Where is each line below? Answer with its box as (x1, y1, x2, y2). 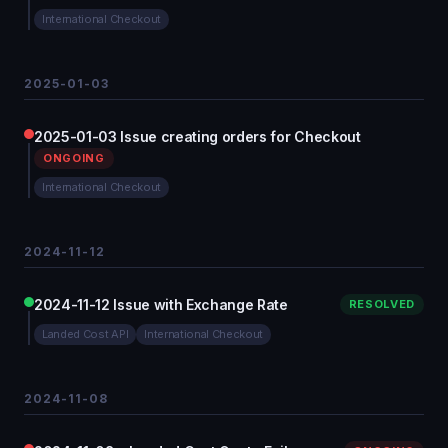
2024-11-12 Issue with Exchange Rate (34, 296, 288, 313)
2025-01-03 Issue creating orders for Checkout (34, 128, 361, 145)
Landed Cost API (42, 327, 129, 341)
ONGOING (43, 151, 105, 165)
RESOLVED (348, 297, 415, 311)
